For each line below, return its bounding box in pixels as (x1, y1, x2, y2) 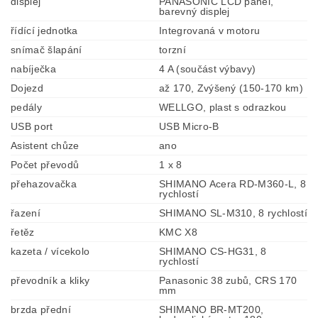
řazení (11, 207, 40, 219)
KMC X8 (159, 226, 197, 238)
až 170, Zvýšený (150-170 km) (159, 82, 303, 94)
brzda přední (11, 303, 71, 315)
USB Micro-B (159, 120, 219, 132)
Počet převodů (11, 158, 79, 170)
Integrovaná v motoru (159, 24, 261, 36)
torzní (159, 43, 186, 55)
